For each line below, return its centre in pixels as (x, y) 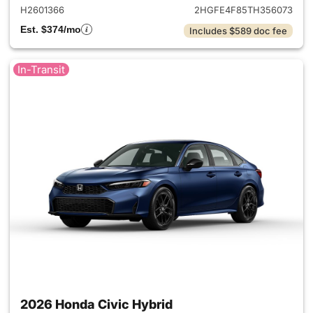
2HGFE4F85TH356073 (243, 10)
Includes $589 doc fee (238, 31)
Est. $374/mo (51, 29)
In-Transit (41, 70)
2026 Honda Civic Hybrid (96, 304)
